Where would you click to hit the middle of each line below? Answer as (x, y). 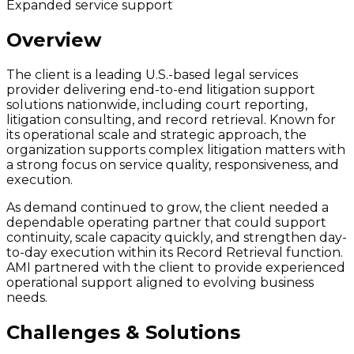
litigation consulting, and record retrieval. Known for (171, 120)
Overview (54, 40)
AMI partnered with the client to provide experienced (176, 268)
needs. (27, 298)
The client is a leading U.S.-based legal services (152, 75)
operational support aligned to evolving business (160, 283)
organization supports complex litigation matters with (176, 150)
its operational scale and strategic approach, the (156, 135)
